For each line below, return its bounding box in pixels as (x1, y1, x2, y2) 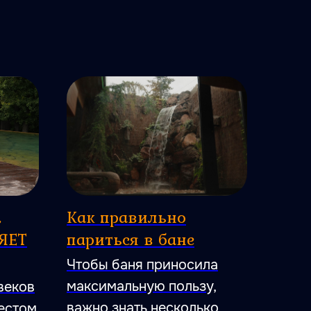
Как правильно (67, 204, 186, 229)
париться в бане (67, 226, 194, 251)
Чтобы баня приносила (67, 255, 218, 274)
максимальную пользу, (67, 277, 217, 295)
